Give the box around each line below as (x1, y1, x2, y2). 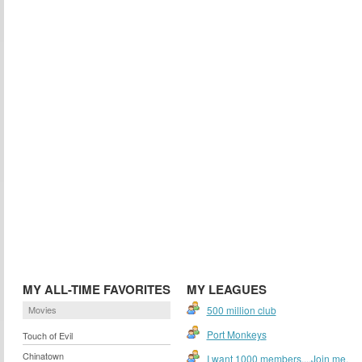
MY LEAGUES (186, 280, 267, 298)
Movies (27, 303, 57, 316)
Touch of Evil (22, 329, 73, 342)
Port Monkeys (206, 327, 267, 341)
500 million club (206, 303, 276, 317)
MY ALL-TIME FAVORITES (22, 280, 170, 298)
